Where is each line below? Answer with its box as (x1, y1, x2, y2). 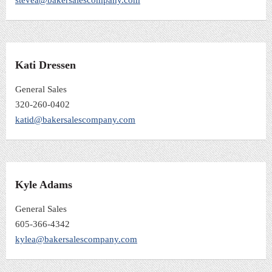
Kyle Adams (15, 178, 72, 191)
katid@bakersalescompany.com (15, 114, 135, 124)
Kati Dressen (15, 59, 76, 72)
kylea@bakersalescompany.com (15, 234, 137, 245)
